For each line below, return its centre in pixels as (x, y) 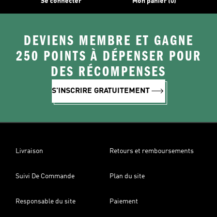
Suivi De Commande (45, 176)
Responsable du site (46, 201)
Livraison (29, 151)
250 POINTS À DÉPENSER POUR (108, 56)
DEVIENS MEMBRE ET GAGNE (108, 41)
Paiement (124, 201)
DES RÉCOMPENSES (108, 72)
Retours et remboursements (152, 151)
